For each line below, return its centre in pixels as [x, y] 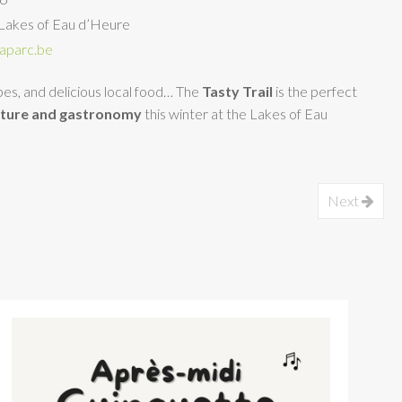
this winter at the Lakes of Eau [235, 114]
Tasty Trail [237, 91]
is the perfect [315, 91]
